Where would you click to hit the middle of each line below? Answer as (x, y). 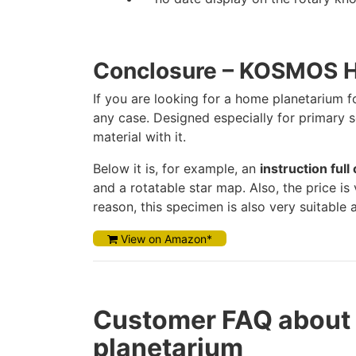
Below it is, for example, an (176, 168)
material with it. (139, 137)
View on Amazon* (165, 239)
